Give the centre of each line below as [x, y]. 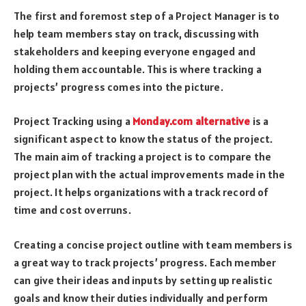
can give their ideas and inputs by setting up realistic [143, 280]
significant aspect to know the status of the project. [143, 139]
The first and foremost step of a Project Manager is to [147, 15]
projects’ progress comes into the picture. [119, 86]
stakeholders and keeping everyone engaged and [135, 51]
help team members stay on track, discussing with [137, 33]
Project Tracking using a [73, 121]
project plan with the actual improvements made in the [150, 175]
